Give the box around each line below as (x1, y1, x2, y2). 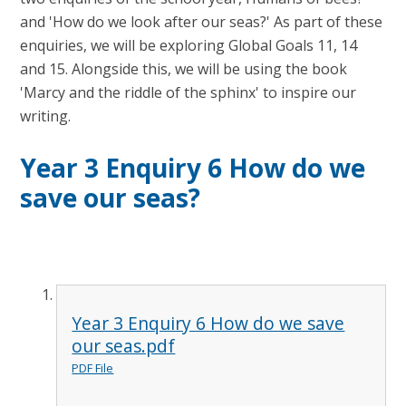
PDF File (72, 359, 114, 376)
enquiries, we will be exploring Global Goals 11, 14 (20, 35, 358, 56)
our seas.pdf (72, 333, 176, 358)
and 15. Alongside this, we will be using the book (20, 59, 348, 80)
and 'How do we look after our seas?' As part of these (20, 12, 383, 33)
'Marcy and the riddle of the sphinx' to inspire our (20, 82, 357, 103)
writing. (20, 106, 75, 127)
